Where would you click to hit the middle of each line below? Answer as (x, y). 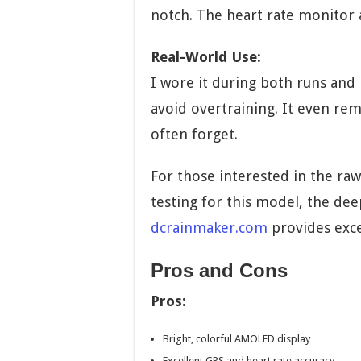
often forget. (194, 135)
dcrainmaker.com (209, 228)
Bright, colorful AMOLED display (237, 339)
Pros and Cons (219, 271)
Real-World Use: (206, 57)
